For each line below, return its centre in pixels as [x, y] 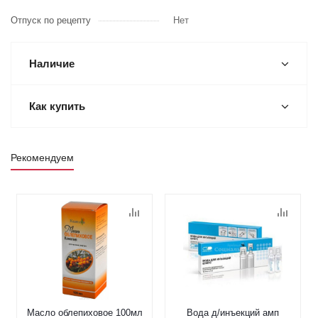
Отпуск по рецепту [51, 20]
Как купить [57, 106]
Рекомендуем [42, 158]
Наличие [52, 64]
